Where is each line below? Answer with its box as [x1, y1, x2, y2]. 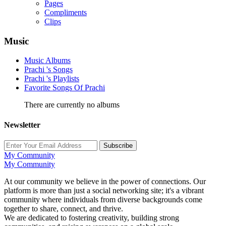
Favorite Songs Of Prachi [24, 83, 105, 92]
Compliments [44, 8, 87, 17]
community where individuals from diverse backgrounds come [4, 195, 202, 204]
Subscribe [103, 141, 133, 149]
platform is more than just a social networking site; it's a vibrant [4, 186, 204, 195]
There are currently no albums [24, 100, 120, 109]
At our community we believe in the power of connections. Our [4, 177, 206, 186]
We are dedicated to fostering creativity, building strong [4, 213, 179, 222]
